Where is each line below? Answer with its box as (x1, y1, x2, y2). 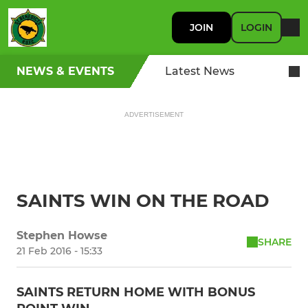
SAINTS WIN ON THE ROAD (16, 190, 269, 212)
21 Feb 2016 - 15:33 (16, 245, 102, 257)
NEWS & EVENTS (16, 65, 114, 78)
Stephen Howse (16, 229, 107, 242)
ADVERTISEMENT (124, 111, 184, 118)
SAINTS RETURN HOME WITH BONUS (16, 285, 255, 300)
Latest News (165, 65, 234, 78)
